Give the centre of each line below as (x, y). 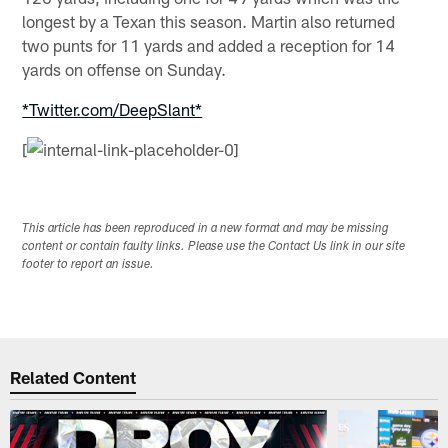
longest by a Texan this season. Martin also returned (209, 21)
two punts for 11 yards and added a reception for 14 (209, 45)
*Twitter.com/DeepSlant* (112, 109)
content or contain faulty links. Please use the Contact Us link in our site (214, 246)
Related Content (73, 377)
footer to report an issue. (88, 264)
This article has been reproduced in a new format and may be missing (206, 228)
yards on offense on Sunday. (124, 69)
